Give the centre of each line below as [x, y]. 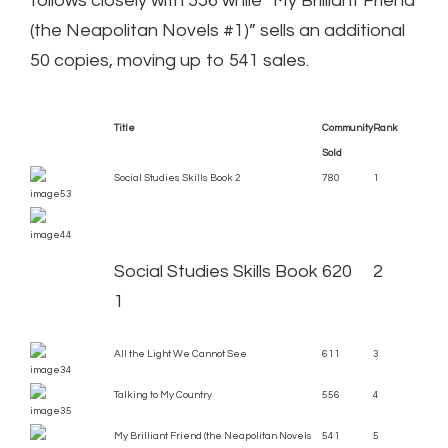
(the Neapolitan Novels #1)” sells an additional [217, 30]
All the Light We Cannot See [180, 354]
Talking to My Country [163, 395]
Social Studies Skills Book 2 [177, 178]
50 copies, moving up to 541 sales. [169, 60]
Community [347, 128]
